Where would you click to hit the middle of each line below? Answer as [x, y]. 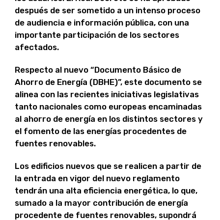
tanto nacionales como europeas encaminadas [108, 107]
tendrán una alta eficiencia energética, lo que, [106, 191]
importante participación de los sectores [97, 35]
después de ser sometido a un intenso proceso [108, 11]
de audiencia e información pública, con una [102, 23]
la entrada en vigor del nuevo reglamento [97, 179]
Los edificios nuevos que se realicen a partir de [108, 166]
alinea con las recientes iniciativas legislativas [107, 95]
